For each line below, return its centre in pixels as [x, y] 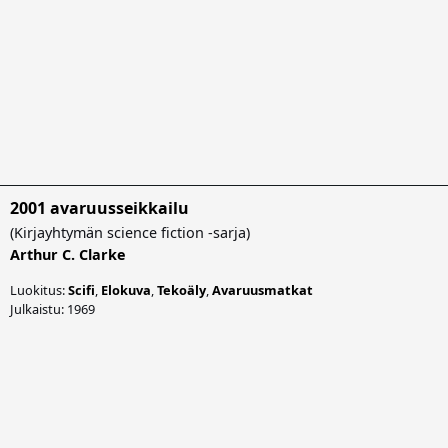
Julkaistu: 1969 [52, 308]
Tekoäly [181, 289]
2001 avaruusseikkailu [99, 207]
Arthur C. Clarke [68, 254]
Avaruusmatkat [262, 289]
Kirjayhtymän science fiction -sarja [130, 232]
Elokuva [126, 289]
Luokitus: [39, 289]
